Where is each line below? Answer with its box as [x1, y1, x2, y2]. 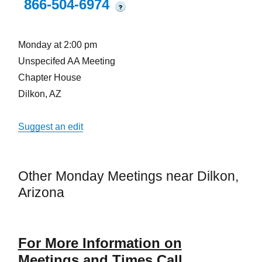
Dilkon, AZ [18, 89, 61, 99]
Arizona [18, 185, 64, 200]
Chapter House [18, 73, 81, 82]
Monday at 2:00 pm [18, 40, 97, 50]
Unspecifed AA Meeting [18, 56, 115, 66]
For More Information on [18, 235, 182, 251]
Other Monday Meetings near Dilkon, [18, 168, 239, 184]
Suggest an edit [18, 122, 83, 132]
